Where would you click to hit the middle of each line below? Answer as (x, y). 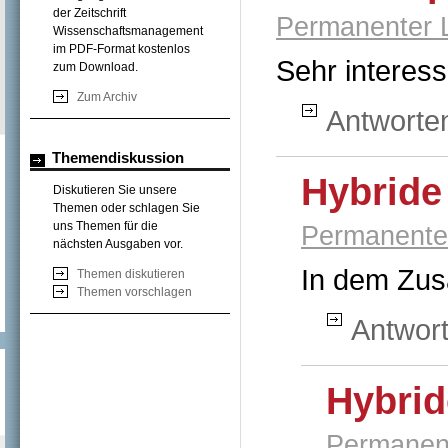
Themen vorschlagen (134, 292)
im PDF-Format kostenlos (121, 49)
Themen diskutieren (131, 274)
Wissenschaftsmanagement (128, 31)
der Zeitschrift (89, 13)
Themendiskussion (118, 157)
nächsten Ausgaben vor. (118, 244)
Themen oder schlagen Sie (126, 208)
